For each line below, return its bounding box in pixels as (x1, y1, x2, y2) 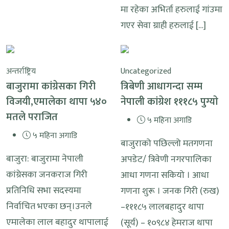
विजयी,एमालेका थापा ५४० (6, 93, 107, 110)
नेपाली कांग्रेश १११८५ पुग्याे (121, 93, 218, 110)
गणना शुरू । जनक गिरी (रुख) (121, 183, 219, 199)
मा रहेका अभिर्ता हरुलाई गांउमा (121, 2, 222, 17)
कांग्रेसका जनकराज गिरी (6, 167, 87, 182)
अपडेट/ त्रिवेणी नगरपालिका (121, 151, 212, 167)
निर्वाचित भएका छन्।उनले (6, 198, 92, 214)
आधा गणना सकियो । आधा (121, 167, 209, 183)
